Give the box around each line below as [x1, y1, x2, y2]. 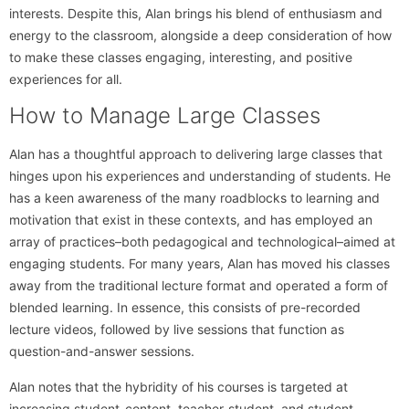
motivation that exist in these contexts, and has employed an [9, 212, 372, 228]
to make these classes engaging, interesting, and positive [9, 49, 352, 65]
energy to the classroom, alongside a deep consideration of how [9, 27, 392, 43]
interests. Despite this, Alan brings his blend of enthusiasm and [9, 5, 383, 21]
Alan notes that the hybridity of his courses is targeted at [9, 378, 348, 394]
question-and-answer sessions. [9, 343, 194, 360]
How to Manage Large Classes [9, 102, 320, 130]
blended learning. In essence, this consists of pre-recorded [9, 299, 361, 316]
